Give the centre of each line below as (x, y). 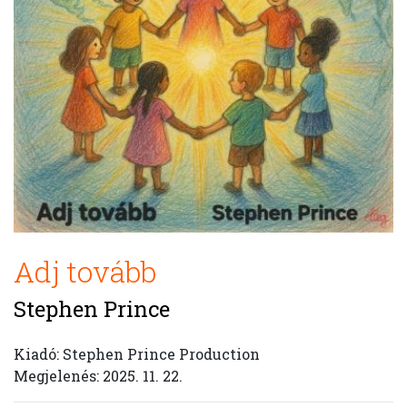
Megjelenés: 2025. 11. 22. (98, 376)
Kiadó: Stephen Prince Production (137, 354)
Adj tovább (85, 271)
